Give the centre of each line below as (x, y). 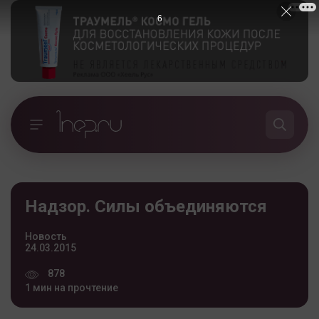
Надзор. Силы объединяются (146, 206)
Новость (46, 236)
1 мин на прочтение (72, 287)
